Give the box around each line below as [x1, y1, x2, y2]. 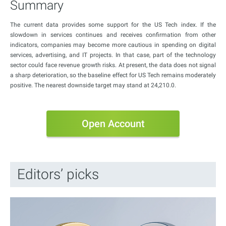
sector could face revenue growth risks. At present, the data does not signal [10, 61, 216, 69]
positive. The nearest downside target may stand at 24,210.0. [10, 81, 176, 89]
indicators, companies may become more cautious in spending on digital [10, 41, 216, 48]
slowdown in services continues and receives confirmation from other [10, 31, 216, 38]
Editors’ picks [17, 165, 99, 183]
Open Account [81, 117, 145, 130]
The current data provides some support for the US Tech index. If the [10, 21, 216, 28]
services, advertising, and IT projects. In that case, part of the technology [10, 51, 216, 59]
